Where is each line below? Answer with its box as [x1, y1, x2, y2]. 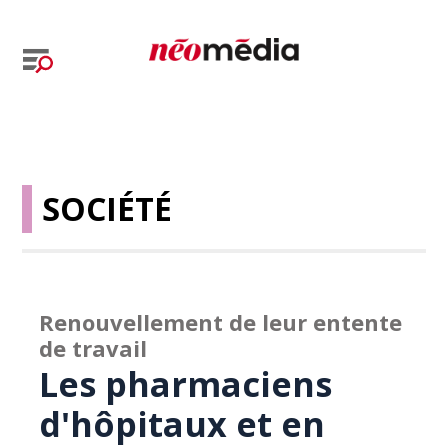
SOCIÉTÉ [42, 187, 173, 230]
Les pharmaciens [39, 361, 333, 407]
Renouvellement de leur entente [39, 307, 403, 337]
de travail [39, 333, 148, 363]
